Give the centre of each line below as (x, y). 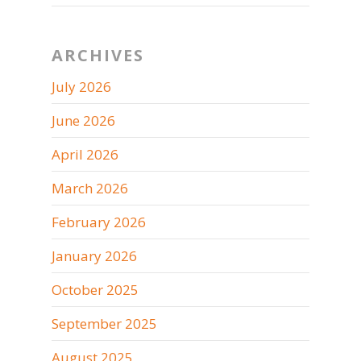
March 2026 (90, 188)
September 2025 (104, 324)
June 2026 (83, 120)
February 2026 (99, 222)
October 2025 (95, 290)
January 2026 (94, 256)
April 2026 (85, 154)
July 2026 (81, 87)
